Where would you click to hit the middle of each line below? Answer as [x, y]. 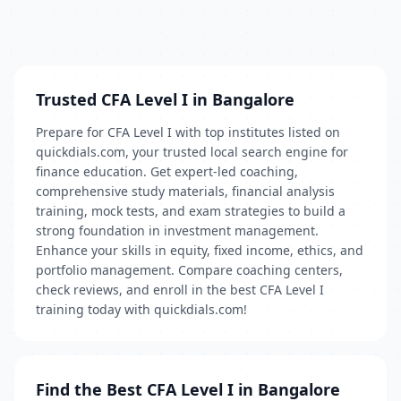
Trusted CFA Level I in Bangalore [165, 99]
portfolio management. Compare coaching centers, [189, 270]
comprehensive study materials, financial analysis [185, 191]
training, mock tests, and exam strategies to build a [191, 211]
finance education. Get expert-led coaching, [167, 171]
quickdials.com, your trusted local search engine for [192, 152]
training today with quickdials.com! [141, 309]
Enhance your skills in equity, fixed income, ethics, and [200, 250]
